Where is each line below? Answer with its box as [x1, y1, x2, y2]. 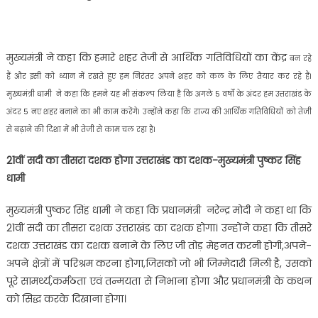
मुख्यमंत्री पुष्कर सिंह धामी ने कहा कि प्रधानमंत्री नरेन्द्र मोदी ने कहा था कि [6, 203, 312, 218]
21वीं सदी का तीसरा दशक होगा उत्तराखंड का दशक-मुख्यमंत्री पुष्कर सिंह [6, 153, 301, 168]
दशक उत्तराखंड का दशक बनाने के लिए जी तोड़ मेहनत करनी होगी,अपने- [6, 238, 312, 253]
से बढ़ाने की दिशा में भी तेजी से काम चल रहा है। [6, 124, 155, 136]
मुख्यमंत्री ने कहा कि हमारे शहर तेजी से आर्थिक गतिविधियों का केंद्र [6, 50, 290, 65]
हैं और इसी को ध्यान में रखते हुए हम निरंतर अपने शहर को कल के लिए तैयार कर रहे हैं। [6, 71, 312, 82]
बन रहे [290, 53, 312, 65]
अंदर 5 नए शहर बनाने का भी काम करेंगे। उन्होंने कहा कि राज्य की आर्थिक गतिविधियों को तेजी [6, 106, 312, 118]
